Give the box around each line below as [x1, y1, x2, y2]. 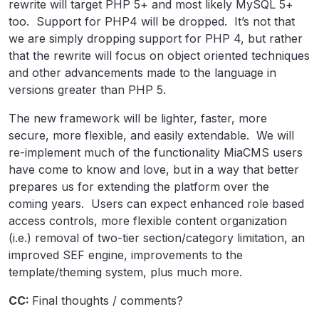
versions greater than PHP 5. [9, 83, 166, 97]
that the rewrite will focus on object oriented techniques [9, 48, 310, 63]
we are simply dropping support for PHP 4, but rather [9, 31, 303, 46]
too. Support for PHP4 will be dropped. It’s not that [9, 14, 295, 28]
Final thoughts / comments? [32, 293, 183, 308]
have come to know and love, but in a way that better [9, 162, 299, 177]
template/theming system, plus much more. [9, 265, 242, 279]
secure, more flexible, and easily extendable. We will [9, 128, 294, 142]
